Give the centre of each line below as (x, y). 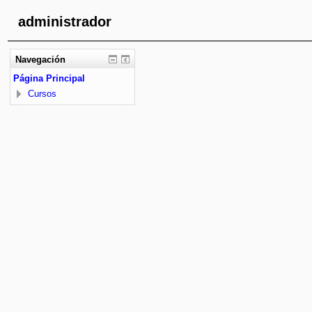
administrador (64, 22)
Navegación (40, 59)
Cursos (42, 93)
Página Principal (49, 78)
